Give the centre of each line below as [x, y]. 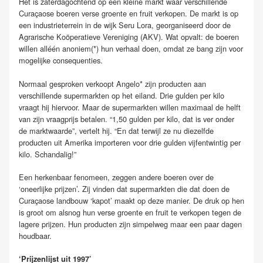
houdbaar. [35, 235]
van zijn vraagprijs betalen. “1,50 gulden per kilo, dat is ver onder [127, 119]
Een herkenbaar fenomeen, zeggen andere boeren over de [116, 177]
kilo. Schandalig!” [48, 154]
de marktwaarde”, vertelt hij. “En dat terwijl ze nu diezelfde [116, 130]
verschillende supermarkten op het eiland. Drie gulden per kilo [122, 95]
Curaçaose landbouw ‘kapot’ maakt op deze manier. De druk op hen [131, 200]
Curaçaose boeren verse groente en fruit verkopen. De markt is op [129, 14]
